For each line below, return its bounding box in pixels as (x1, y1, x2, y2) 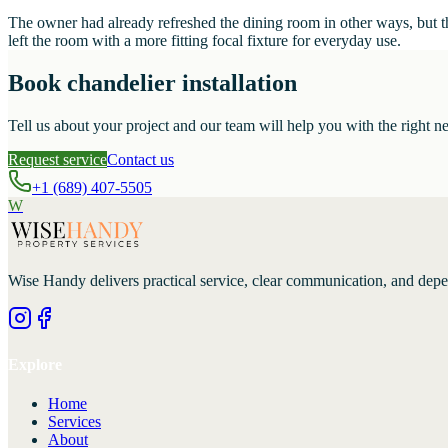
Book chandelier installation (8, 69, 297, 96)
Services (48, 412, 101, 430)
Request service (8, 150, 107, 168)
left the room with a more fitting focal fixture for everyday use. (8, 32, 401, 50)
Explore (8, 355, 62, 373)
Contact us (107, 150, 174, 168)
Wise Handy (8, 272, 86, 290)
